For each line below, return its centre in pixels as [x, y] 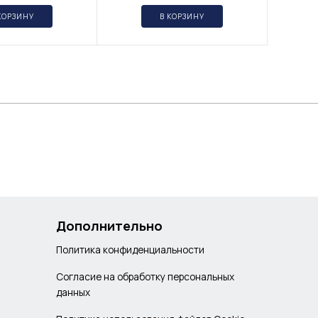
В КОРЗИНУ [182, 17]
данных [73, 292]
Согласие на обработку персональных [145, 277]
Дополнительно [109, 225]
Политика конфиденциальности [130, 250]
